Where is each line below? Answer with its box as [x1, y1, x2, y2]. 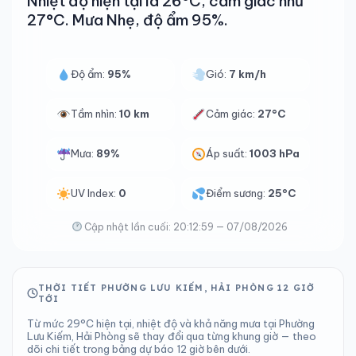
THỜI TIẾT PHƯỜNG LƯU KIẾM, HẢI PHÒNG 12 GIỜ [37, 282, 315, 293]
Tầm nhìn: [71, 107, 119, 120]
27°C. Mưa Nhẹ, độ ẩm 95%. [27, 10, 228, 29]
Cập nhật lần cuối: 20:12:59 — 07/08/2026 [82, 221, 288, 233]
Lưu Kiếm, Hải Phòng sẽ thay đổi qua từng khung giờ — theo [27, 330, 316, 342]
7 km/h [229, 68, 267, 80]
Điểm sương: [206, 187, 269, 199]
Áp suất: [206, 147, 250, 160]
